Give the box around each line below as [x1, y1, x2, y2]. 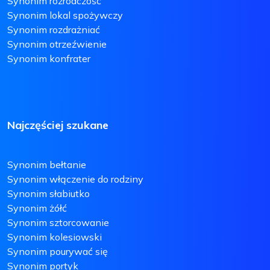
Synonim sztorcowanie [7, 216, 109, 228]
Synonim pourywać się [7, 245, 108, 257]
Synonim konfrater [7, 52, 90, 64]
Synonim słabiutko [7, 187, 90, 199]
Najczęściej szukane [7, 118, 108, 132]
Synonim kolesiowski [7, 231, 102, 243]
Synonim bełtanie [7, 159, 86, 171]
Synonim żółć [7, 202, 67, 214]
